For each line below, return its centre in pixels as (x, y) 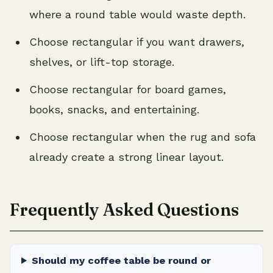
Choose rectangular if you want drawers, (137, 42)
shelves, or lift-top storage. (102, 62)
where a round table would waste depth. (137, 14)
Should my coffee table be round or (122, 261)
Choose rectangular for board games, (128, 89)
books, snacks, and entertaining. (114, 109)
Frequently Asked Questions (124, 210)
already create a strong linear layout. (126, 157)
